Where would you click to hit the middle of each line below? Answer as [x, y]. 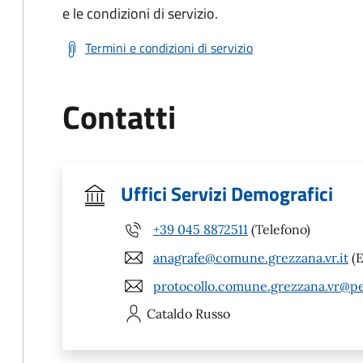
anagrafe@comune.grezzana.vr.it [251, 257]
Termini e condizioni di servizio [169, 48]
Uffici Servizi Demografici [227, 194]
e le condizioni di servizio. [140, 13]
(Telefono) [279, 229]
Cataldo [169, 314]
